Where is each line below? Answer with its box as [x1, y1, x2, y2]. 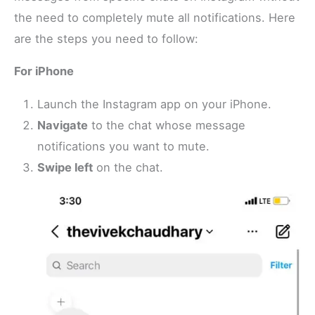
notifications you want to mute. [37, 139, 210, 153]
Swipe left [37, 160, 94, 174]
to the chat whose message [88, 117, 246, 132]
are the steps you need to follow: [14, 31, 199, 46]
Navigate [37, 117, 89, 132]
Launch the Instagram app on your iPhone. [37, 96, 272, 111]
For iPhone [14, 64, 75, 79]
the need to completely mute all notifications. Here [14, 10, 296, 25]
